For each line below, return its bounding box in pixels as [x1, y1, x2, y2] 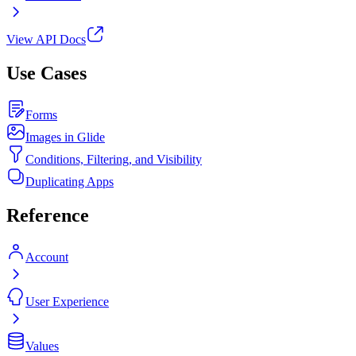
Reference [6, 205, 89, 226]
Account [25, 250, 68, 265]
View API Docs [6, 33, 86, 47]
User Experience [25, 295, 109, 309]
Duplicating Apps [25, 175, 114, 189]
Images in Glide [25, 130, 105, 145]
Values [25, 339, 59, 354]
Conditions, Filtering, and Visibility [25, 153, 202, 167]
